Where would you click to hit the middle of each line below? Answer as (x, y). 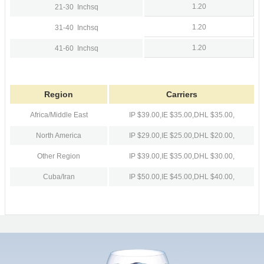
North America (59, 136)
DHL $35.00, (214, 115)
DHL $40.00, (214, 177)
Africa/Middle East (59, 115)
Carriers (181, 94)
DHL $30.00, (214, 156)
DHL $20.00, (214, 136)
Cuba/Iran (59, 177)
